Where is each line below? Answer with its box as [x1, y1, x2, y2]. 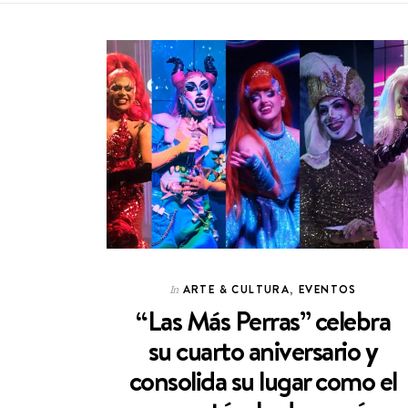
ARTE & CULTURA [182, 280, 291, 297]
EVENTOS [298, 280, 357, 297]
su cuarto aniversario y [148, 331, 378, 370]
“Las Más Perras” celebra [136, 301, 391, 340]
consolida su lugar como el [128, 362, 397, 400]
